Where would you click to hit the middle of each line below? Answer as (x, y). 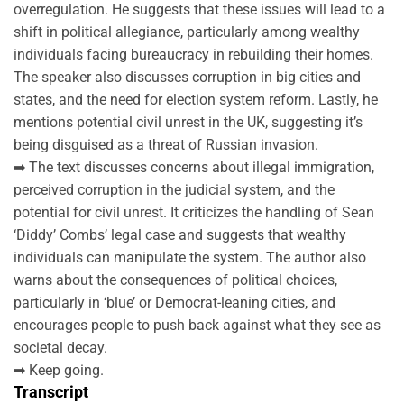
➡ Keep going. (59, 370)
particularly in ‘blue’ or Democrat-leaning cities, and (174, 302)
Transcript (51, 391)
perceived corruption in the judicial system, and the (174, 189)
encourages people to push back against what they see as (197, 325)
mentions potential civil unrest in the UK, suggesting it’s (188, 122)
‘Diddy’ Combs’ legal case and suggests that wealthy (180, 234)
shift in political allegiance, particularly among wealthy (187, 32)
